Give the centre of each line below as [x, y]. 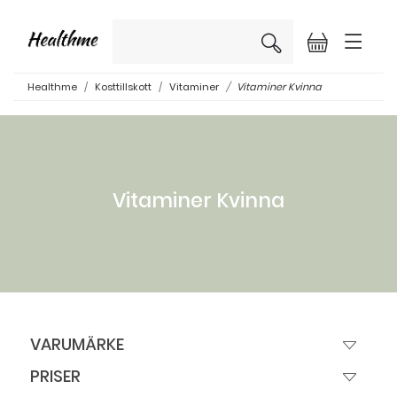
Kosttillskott [123, 87]
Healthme [52, 87]
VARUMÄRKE [77, 345]
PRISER [55, 377]
